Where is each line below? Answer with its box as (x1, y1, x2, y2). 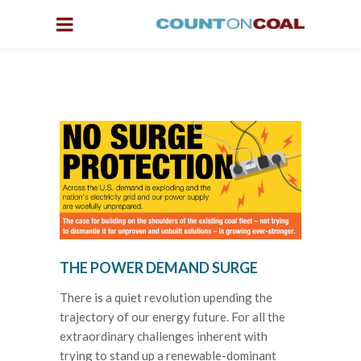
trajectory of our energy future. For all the (60, 309, 285, 325)
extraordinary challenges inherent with (60, 329, 268, 344)
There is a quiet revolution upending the (60, 290, 272, 305)
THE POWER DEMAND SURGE (60, 259, 258, 277)
